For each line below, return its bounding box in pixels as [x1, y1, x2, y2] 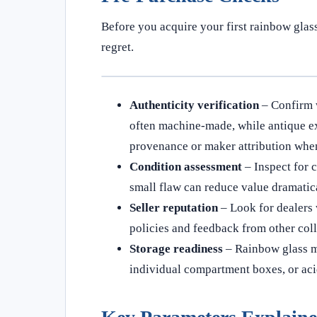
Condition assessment [129, 160, 242, 173]
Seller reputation [129, 201, 218, 214]
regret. [101, 40, 134, 54]
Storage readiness [129, 242, 223, 255]
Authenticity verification [129, 98, 259, 112]
